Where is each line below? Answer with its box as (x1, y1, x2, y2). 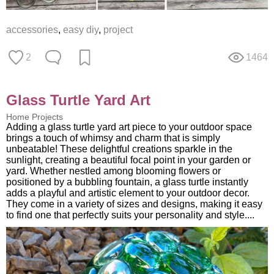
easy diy (63, 24, 98, 35)
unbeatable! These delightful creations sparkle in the (6, 144, 232, 155)
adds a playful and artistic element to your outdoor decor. (6, 188, 250, 199)
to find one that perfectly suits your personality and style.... (6, 210, 254, 221)
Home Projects (6, 112, 63, 122)
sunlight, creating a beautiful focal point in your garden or (6, 155, 251, 166)
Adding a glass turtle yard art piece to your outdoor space (6, 122, 252, 133)
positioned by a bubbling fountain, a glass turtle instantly (6, 177, 248, 188)
